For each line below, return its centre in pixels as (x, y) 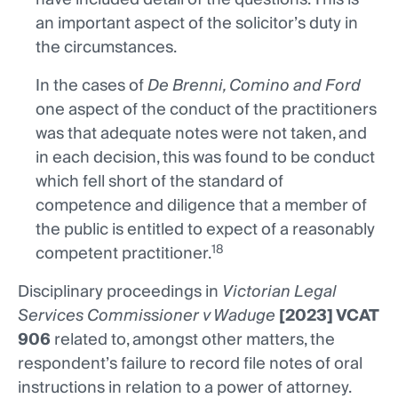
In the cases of (92, 86)
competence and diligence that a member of (201, 206)
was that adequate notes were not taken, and (201, 134)
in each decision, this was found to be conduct (205, 158)
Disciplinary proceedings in (120, 292)
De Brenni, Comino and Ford (254, 86)
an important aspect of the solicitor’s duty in (197, 24)
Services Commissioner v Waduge (147, 316)
